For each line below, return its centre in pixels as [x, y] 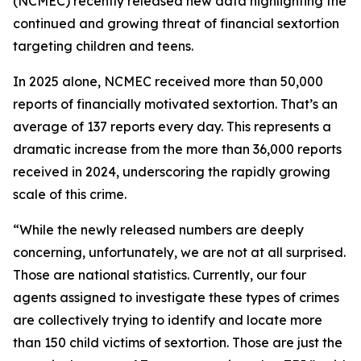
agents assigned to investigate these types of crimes [176, 297]
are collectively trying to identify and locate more [168, 320]
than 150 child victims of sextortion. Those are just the [178, 342]
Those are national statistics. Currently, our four [160, 275]
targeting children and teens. [103, 46]
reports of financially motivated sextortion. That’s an [175, 104]
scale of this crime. [70, 194]
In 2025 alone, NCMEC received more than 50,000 [168, 81]
